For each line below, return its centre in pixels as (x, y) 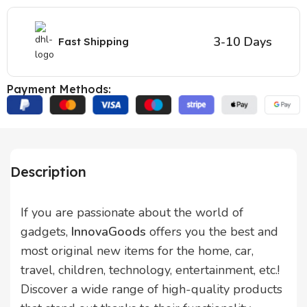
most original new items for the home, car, (137, 251)
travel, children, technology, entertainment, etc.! (150, 270)
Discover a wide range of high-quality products (151, 290)
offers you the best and (212, 232)
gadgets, (46, 232)
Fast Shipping (94, 41)
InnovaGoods (109, 232)
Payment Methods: (59, 89)
